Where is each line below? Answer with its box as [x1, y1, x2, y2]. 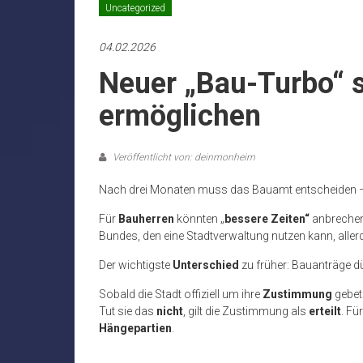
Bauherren [118, 212, 174, 226]
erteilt [309, 305, 341, 318]
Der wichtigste [99, 258, 173, 272]
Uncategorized [105, 2, 165, 15]
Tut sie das [99, 305, 156, 318]
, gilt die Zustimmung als [183, 305, 309, 318]
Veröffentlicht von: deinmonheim [110, 152, 255, 164]
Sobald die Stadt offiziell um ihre [99, 288, 263, 301]
